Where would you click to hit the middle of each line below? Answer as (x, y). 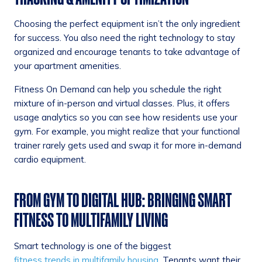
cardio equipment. (50, 160)
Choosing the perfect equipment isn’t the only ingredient (127, 24)
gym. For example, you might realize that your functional (127, 132)
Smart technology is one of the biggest (93, 246)
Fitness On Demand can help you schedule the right (118, 89)
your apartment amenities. (68, 66)
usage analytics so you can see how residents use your (126, 118)
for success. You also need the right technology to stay (125, 38)
